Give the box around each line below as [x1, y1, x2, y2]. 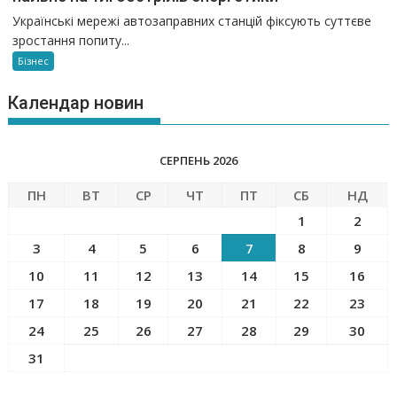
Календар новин [8, 92, 144, 114]
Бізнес [18, 54, 50, 68]
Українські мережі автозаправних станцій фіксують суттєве [12, 12, 372, 30]
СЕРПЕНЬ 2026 [159, 152, 237, 169]
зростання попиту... [12, 32, 130, 50]
